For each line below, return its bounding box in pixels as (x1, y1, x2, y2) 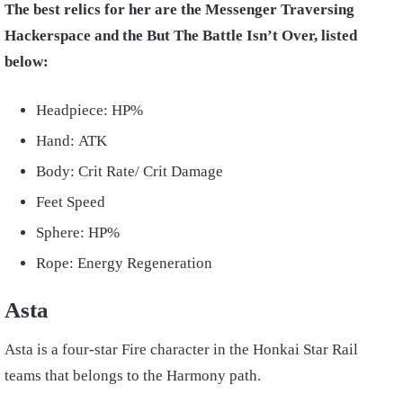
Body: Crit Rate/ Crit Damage (36, 162, 227, 180)
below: (4, 52, 52, 70)
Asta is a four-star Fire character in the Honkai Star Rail (4, 341, 358, 359)
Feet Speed (36, 193, 105, 210)
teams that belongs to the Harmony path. (4, 367, 264, 385)
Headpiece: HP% (36, 101, 143, 119)
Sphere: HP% (36, 223, 123, 241)
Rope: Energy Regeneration (36, 254, 212, 272)
